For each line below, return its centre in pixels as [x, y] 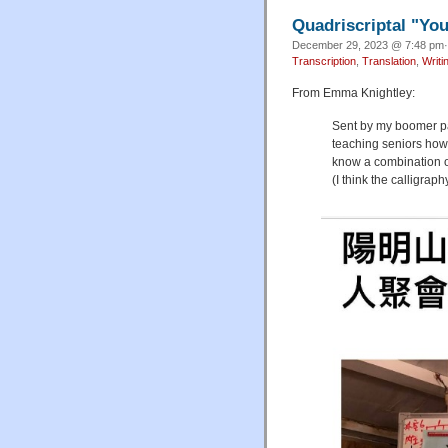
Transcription [324, 60]
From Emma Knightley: [353, 92]
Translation [389, 60]
